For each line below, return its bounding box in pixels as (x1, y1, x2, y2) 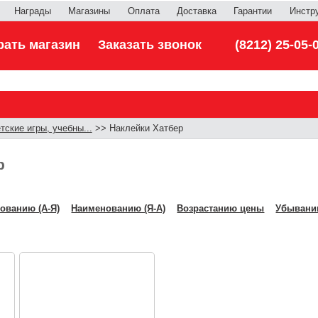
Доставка (176, 6, 216, 16)
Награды (13, 6, 51, 16)
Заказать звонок (97, 38, 202, 52)
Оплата (127, 6, 160, 16)
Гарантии (234, 6, 273, 16)
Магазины (68, 6, 111, 16)
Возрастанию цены (177, 202, 265, 214)
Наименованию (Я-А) (71, 202, 166, 214)
